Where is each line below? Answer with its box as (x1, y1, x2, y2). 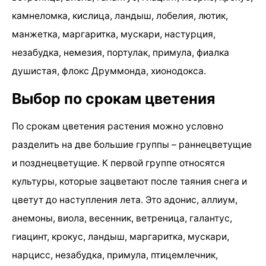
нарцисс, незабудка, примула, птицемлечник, (12, 249, 218, 261)
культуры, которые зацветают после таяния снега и (12, 175, 247, 187)
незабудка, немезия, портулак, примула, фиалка (12, 46, 229, 58)
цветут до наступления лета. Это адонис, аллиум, (12, 194, 237, 205)
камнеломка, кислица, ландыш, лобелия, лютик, (12, 9, 228, 21)
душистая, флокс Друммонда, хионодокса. (12, 65, 206, 77)
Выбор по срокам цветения (12, 89, 215, 107)
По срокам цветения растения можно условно (12, 120, 223, 132)
